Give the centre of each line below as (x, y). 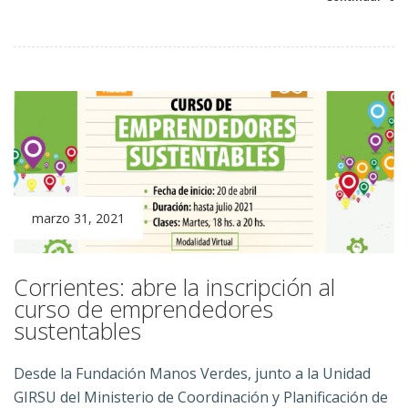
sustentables (77, 331)
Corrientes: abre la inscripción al (174, 287)
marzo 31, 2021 (78, 219)
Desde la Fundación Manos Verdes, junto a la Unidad (192, 374)
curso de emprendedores (143, 309)
